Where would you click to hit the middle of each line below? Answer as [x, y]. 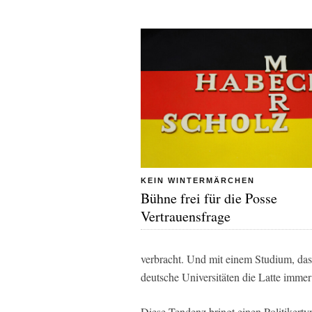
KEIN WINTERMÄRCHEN [198, 181]
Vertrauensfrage [186, 217]
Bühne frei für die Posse [209, 198]
